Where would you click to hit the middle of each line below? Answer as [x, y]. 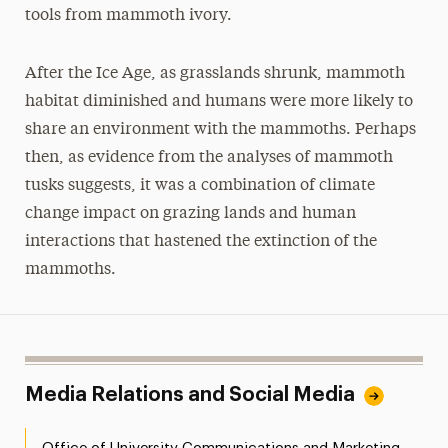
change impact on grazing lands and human [190, 213]
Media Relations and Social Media [189, 394]
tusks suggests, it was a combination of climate [199, 185]
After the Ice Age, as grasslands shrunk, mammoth [214, 73]
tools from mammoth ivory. [128, 15]
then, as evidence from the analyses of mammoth [208, 157]
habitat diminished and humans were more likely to [218, 101]
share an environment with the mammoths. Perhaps [220, 129]
